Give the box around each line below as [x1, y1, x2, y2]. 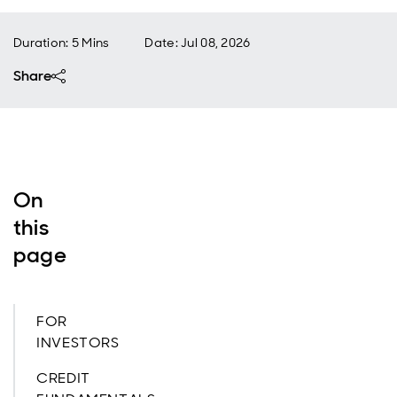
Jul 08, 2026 [181, 35, 251, 51]
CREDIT [36, 369, 90, 387]
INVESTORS [36, 333, 120, 352]
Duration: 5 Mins [13, 35, 110, 51]
